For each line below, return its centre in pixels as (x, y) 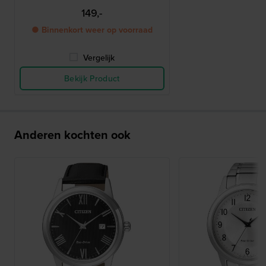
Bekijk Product (92, 79)
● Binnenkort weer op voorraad (92, 30)
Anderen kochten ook (72, 135)
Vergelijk (99, 58)
